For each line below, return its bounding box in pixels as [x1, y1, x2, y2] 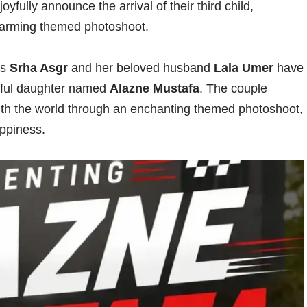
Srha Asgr [10, 61, 68, 75]
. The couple [199, 82, 267, 96]
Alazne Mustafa [110, 82, 199, 96]
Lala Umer [214, 61, 273, 75]
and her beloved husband [68, 61, 214, 75]
